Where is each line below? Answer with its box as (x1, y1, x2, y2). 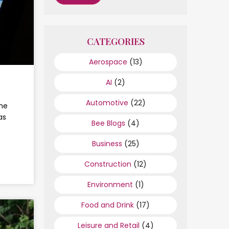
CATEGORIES (86, 35, 145, 48)
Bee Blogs (91, 118, 125, 128)
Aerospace (88, 57, 127, 67)
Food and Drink (81, 200, 134, 210)
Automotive (85, 98, 128, 108)
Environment (87, 179, 133, 190)
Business (91, 139, 122, 149)
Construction (84, 159, 131, 169)
